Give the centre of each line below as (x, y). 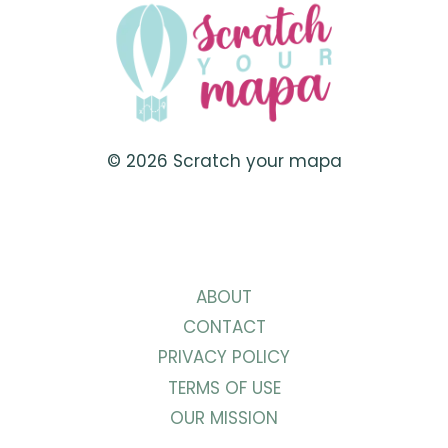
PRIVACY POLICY (224, 357)
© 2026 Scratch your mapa (224, 161)
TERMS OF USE (224, 387)
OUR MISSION (224, 418)
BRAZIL (223, 78)
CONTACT (224, 327)
